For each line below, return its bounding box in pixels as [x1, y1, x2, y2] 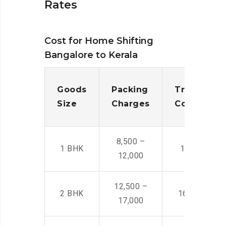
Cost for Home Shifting [44, 35, 153, 47]
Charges [111, 99, 150, 109]
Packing [111, 85, 148, 95]
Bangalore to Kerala [44, 49, 138, 61]
